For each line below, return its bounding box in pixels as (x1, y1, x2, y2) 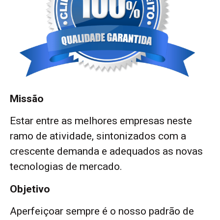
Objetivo (10, 183, 50, 195)
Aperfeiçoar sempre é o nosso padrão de (10, 205, 194, 218)
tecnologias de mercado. (10, 161, 122, 173)
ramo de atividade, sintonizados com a (10, 130, 186, 142)
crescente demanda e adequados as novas (10, 145, 203, 158)
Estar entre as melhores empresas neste (10, 115, 192, 127)
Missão (10, 92, 44, 105)
